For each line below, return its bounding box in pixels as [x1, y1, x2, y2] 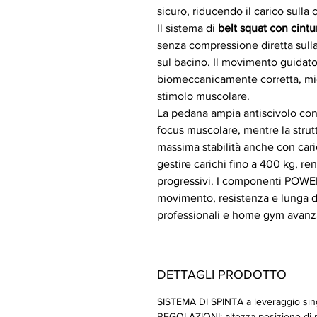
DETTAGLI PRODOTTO [157, 267, 287, 282]
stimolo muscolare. [157, 90, 250, 102]
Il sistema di [157, 22, 218, 34]
